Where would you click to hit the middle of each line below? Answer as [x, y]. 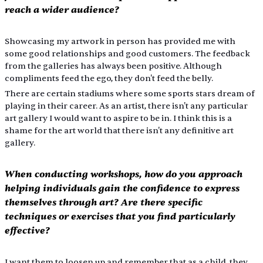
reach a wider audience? [62, 9]
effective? [27, 230]
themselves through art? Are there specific [104, 202]
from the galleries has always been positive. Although [114, 66]
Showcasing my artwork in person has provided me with [121, 41]
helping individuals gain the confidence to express [123, 188]
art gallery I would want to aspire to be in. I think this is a [119, 118]
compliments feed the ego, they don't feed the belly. [109, 78]
